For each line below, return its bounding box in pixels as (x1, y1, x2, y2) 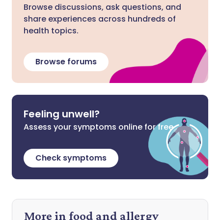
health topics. (24, 25, 79, 36)
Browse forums (35, 56, 97, 67)
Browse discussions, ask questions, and (24, 1, 181, 13)
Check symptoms (35, 152, 107, 164)
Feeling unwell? (24, 107, 100, 121)
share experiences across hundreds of (24, 13, 176, 25)
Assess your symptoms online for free (24, 121, 173, 133)
